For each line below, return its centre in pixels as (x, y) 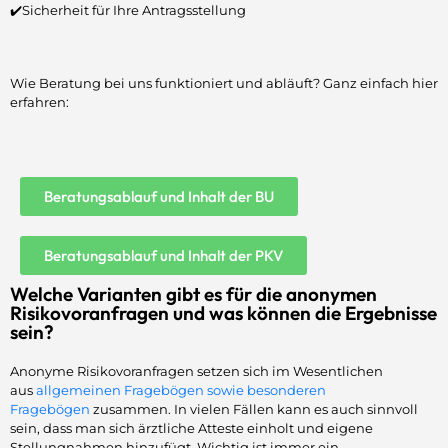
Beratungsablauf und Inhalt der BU (159, 196)
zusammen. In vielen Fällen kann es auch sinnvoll (254, 408)
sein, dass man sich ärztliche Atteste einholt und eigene (191, 427)
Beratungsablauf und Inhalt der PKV (163, 255)
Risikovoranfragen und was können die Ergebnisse (223, 312)
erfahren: (39, 101)
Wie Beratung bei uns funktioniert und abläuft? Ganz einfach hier (224, 82)
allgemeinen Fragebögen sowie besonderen (181, 389)
